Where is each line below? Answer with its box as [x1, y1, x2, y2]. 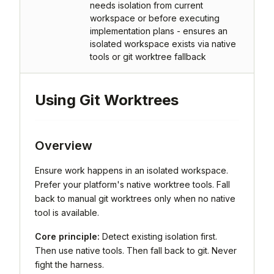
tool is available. [35, 207, 99, 218]
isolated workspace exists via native [90, 39, 236, 50]
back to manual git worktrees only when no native [35, 193, 235, 204]
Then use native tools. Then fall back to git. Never [35, 245, 237, 256]
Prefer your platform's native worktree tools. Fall [35, 179, 230, 190]
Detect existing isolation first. [100, 231, 217, 242]
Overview [35, 138, 92, 154]
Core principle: [35, 231, 100, 242]
